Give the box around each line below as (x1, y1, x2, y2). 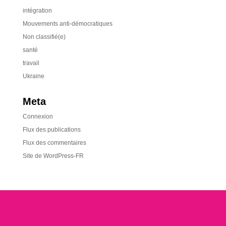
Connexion (22, 113, 53, 120)
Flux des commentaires (22, 139, 86, 146)
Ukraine (22, 73, 44, 80)
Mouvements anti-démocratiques (22, 20, 112, 27)
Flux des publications (22, 126, 81, 133)
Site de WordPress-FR (22, 152, 84, 159)
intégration (22, 7, 52, 14)
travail (22, 60, 39, 67)
